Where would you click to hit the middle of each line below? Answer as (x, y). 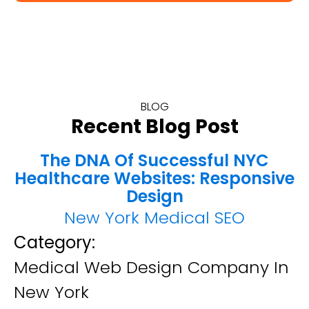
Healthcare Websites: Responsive (154, 178)
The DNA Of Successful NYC (154, 160)
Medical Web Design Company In (151, 267)
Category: (54, 242)
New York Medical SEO (154, 218)
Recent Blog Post (154, 127)
